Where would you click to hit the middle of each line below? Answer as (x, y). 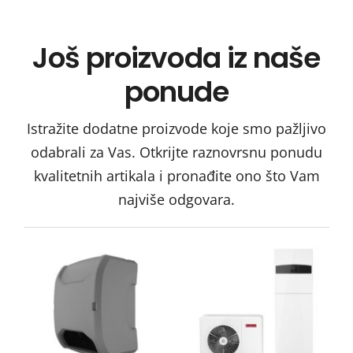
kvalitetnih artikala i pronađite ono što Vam (176, 176)
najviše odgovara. (176, 200)
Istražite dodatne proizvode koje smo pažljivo (176, 129)
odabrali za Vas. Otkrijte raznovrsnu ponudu (176, 152)
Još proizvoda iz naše (176, 58)
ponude (176, 92)
